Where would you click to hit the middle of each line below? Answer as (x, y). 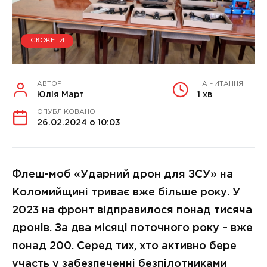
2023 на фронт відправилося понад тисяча (132, 210)
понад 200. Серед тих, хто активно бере (124, 246)
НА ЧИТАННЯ (220, 84)
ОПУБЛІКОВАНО (66, 112)
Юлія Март (60, 94)
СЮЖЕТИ (47, 41)
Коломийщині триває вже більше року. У (126, 192)
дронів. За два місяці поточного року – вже (132, 228)
